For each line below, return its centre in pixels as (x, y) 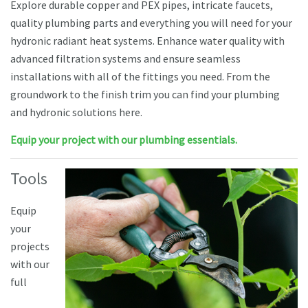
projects (30, 246)
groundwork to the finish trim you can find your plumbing (145, 94)
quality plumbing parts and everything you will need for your (151, 22)
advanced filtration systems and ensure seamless (125, 58)
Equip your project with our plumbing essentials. (124, 139)
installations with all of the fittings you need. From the (140, 76)
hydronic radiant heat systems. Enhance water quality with (147, 40)
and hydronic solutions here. (77, 112)
